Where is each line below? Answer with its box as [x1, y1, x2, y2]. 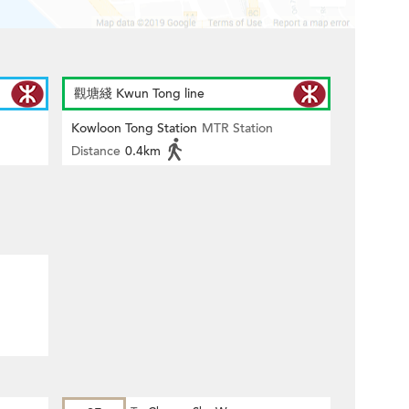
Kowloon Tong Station [71, 120, 197, 137]
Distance [71, 142, 121, 160]
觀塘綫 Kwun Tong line [74, 85, 204, 102]
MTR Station [202, 120, 273, 137]
